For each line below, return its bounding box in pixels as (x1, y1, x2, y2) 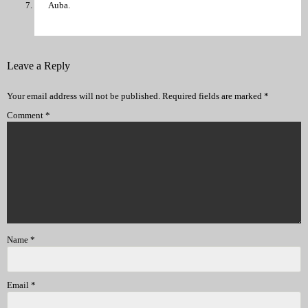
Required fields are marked (162, 91, 264, 102)
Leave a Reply (7, 60, 70, 72)
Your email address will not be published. (7, 91, 160, 102)
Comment (7, 110, 45, 121)
